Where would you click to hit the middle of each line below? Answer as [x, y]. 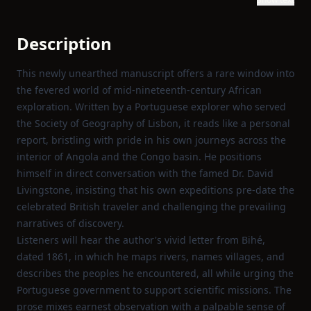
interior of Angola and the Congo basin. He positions [139, 157]
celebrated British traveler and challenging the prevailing [151, 207]
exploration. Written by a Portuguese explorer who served [151, 107]
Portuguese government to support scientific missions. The [154, 290]
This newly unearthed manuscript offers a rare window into [155, 73]
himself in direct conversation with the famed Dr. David [145, 173]
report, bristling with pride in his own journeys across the [151, 140]
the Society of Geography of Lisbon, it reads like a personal [153, 123]
